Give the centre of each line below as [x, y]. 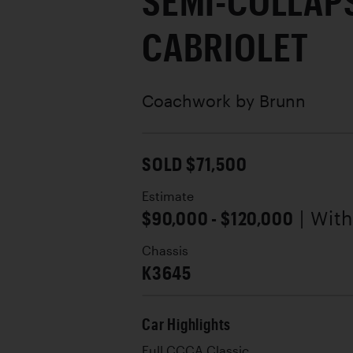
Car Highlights [187, 324]
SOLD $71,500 [195, 163]
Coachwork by [201, 100]
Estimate [168, 196]
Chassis [165, 251]
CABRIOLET [226, 46]
